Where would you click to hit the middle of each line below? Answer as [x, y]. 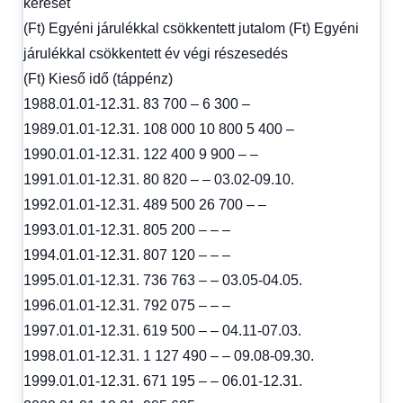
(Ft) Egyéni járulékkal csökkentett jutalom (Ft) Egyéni [191, 28]
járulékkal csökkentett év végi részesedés [156, 53]
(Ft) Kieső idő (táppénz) [98, 78]
